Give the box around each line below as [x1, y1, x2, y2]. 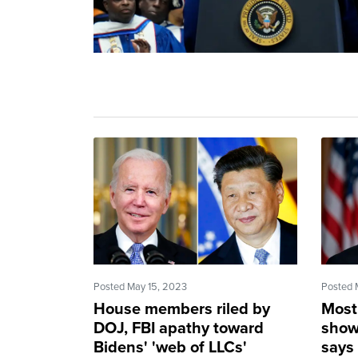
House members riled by [93, 300, 270, 320]
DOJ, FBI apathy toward [93, 319, 264, 339]
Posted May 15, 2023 [93, 280, 187, 294]
